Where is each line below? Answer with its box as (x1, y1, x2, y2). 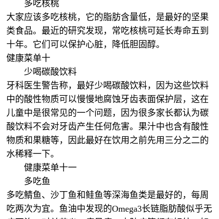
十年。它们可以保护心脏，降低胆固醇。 (6, 40, 165, 49)
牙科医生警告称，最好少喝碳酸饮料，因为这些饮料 (6, 81, 209, 90)
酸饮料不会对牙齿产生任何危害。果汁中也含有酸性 (6, 122, 209, 131)
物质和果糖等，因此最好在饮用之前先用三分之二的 (6, 135, 209, 145)
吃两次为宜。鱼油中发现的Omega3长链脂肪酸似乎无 (6, 204, 213, 214)
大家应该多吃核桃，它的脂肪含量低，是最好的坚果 (6, 12, 209, 22)
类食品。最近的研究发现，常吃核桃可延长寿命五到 (6, 26, 209, 36)
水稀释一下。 (6, 149, 62, 159)
